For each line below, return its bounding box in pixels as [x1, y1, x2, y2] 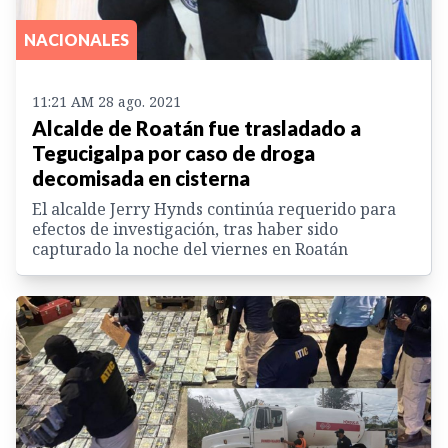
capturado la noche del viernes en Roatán [32, 238, 348, 261]
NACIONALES [24, 30, 129, 50]
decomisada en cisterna [32, 166, 250, 191]
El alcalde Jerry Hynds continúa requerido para [32, 198, 396, 221]
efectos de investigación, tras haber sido [32, 218, 338, 241]
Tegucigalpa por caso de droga [32, 141, 315, 166]
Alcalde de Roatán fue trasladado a [32, 116, 361, 141]
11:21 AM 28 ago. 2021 [32, 92, 181, 112]
